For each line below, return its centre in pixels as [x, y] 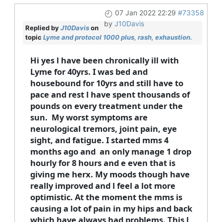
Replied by [43, 28]
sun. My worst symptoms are [89, 117]
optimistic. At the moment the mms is [106, 197]
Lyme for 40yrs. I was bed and [89, 72]
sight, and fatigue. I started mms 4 [99, 140]
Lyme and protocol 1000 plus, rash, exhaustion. [117, 37]
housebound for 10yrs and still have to [107, 83]
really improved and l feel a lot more [103, 186]
